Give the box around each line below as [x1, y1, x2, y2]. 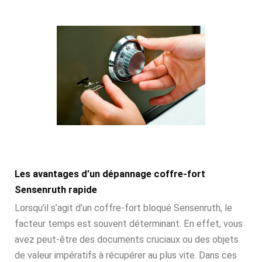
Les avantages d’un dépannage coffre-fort [15, 168, 205, 180]
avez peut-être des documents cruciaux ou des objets [15, 234, 239, 246]
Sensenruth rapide [15, 184, 97, 196]
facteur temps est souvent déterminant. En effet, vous [15, 218, 243, 230]
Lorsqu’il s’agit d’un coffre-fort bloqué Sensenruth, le [15, 202, 232, 214]
